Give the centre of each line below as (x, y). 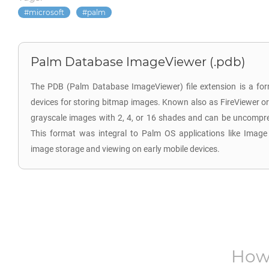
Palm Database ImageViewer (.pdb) (138, 62)
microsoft (47, 12)
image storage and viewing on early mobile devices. (125, 149)
